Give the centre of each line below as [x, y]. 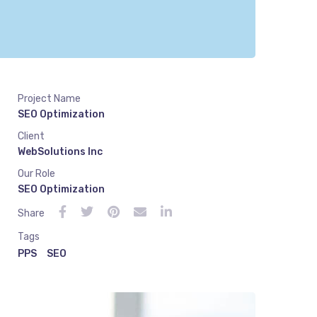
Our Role [36, 174]
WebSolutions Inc [60, 152]
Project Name [49, 99]
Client [31, 136]
